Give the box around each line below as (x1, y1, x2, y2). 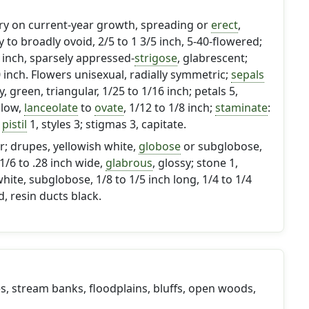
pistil (1, 117, 27, 132)
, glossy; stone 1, (152, 155, 238, 170)
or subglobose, (180, 139, 262, 154)
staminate (215, 100, 268, 115)
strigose (134, 50, 177, 66)
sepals (230, 67, 264, 82)
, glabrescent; (177, 50, 248, 66)
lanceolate (23, 100, 78, 115)
